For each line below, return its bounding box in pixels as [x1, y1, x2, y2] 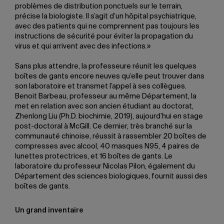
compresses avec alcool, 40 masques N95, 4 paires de [15, 142, 199, 150]
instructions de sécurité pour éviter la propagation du [15, 32, 193, 40]
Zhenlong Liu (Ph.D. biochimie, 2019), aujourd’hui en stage [15, 112, 203, 120]
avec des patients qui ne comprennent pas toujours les [15, 22, 199, 30]
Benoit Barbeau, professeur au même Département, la [15, 92, 196, 100]
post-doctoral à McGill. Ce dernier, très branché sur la [15, 122, 192, 130]
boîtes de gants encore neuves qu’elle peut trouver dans [15, 72, 204, 80]
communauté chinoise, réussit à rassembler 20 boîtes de [15, 132, 206, 140]
